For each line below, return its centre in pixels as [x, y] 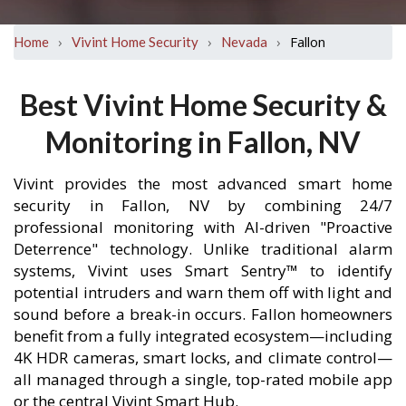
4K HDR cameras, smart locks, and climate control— [203, 358]
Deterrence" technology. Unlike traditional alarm [203, 249]
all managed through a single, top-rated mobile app [203, 379]
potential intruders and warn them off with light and [203, 292]
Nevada [244, 42]
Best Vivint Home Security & [203, 105]
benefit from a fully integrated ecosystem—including [203, 336]
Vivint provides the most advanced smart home [203, 184]
